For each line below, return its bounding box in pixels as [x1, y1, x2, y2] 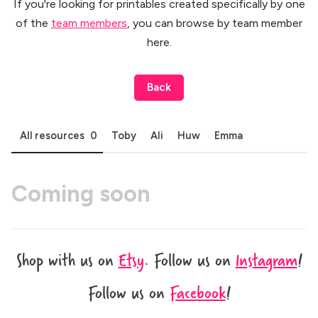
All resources [20, 129, 84, 143]
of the [16, 16, 51, 31]
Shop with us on [16, 245, 119, 273]
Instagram [235, 245, 297, 273]
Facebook [169, 278, 226, 306]
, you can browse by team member [127, 16, 302, 31]
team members [51, 16, 127, 31]
